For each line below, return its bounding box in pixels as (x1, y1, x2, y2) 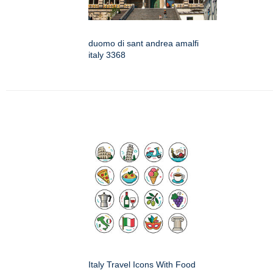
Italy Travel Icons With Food (88, 259, 196, 269)
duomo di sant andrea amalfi (88, 38, 199, 48)
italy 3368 (88, 49, 126, 60)
